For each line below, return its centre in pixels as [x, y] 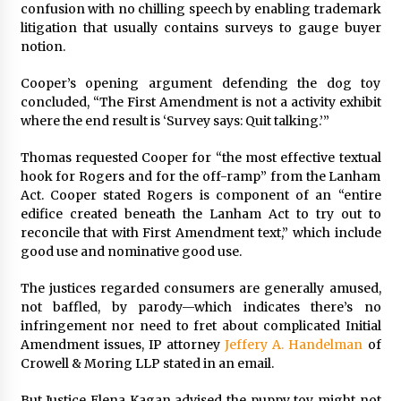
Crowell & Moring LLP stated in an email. [147, 363]
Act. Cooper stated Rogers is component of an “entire [200, 195]
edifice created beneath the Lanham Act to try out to [200, 214]
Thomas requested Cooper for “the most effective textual [200, 158]
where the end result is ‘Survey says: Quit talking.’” [175, 121]
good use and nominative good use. [131, 252]
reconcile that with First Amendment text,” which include [200, 233]
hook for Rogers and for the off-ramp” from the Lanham [200, 176]
